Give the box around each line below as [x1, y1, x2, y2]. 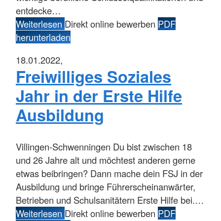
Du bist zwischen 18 [110, 140, 192, 153]
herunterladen [16, 31, 71, 44]
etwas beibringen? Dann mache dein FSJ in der [16, 167, 203, 180]
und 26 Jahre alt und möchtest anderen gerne [16, 153, 195, 167]
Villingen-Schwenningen [16, 140, 110, 153]
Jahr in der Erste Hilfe [16, 83, 182, 107]
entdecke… [16, 4, 61, 17]
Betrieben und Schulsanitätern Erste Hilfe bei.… [16, 193, 204, 207]
